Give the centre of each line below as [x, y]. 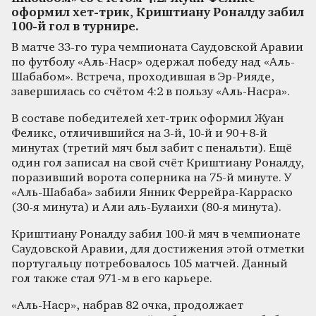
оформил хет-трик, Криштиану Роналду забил [158, 13]
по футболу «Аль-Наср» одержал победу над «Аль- [153, 62]
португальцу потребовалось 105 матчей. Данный [150, 264]
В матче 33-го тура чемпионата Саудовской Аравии [157, 47]
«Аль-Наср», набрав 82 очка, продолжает [127, 305]
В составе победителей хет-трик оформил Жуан [147, 119]
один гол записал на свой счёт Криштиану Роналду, [158, 163]
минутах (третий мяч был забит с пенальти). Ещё [152, 148]
